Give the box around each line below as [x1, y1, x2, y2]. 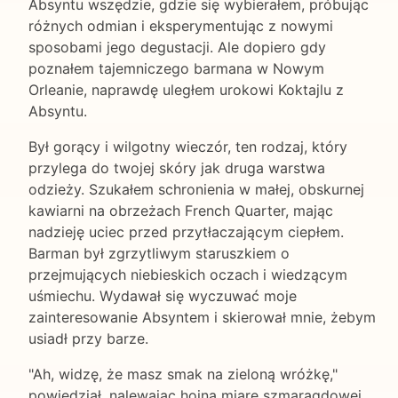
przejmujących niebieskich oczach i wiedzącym [28, 265, 347, 283]
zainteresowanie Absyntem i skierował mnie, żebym [28, 307, 376, 326]
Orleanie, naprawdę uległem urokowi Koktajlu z [28, 80, 344, 99]
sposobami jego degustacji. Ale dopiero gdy [28, 37, 326, 56]
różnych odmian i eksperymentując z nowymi [28, 16, 333, 35]
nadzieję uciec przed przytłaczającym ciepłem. [28, 222, 344, 241]
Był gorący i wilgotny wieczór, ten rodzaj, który [28, 137, 347, 155]
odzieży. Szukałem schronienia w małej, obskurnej [28, 179, 364, 198]
